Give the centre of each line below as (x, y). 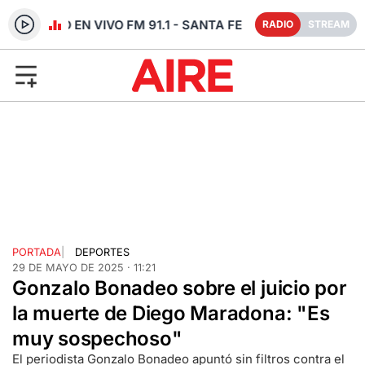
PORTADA (37, 252)
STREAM (329, 24)
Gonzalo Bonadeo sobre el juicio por (180, 288)
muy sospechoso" (97, 338)
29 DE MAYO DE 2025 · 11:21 (84, 267)
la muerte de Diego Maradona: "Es (171, 313)
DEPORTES (102, 252)
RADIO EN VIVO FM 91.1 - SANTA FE (131, 25)
